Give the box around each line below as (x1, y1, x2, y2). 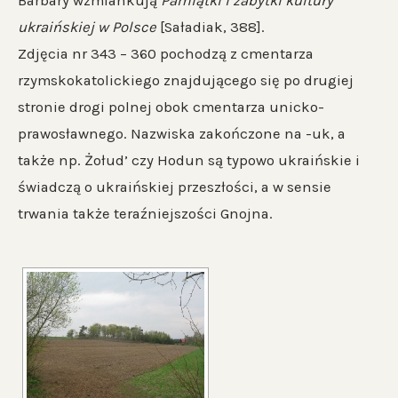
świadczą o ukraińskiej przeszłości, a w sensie (18, 178, 331, 195)
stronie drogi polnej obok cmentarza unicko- (18, 98, 324, 115)
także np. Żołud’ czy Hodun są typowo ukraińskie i (18, 151, 360, 169)
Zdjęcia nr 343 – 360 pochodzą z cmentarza (18, 44, 314, 62)
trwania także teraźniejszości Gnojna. (18, 204, 273, 222)
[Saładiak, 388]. (156, 18, 265, 36)
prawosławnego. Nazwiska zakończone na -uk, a (18, 124, 346, 142)
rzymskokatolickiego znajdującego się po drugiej (18, 71, 354, 89)
